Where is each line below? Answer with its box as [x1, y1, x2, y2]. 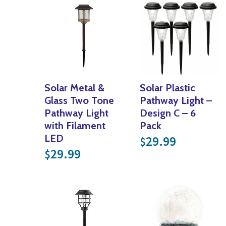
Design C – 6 [140, 107, 196, 120]
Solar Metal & [44, 82, 104, 94]
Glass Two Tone [44, 94, 114, 107]
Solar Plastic [140, 82, 196, 94]
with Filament [44, 120, 105, 132]
